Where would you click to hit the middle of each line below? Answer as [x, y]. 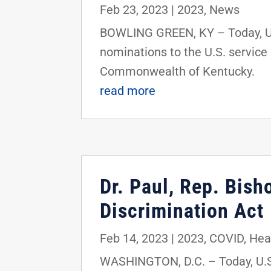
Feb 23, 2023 [134, 10]
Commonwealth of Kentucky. [178, 72]
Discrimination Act [182, 211]
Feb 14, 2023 [134, 239]
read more [128, 91]
